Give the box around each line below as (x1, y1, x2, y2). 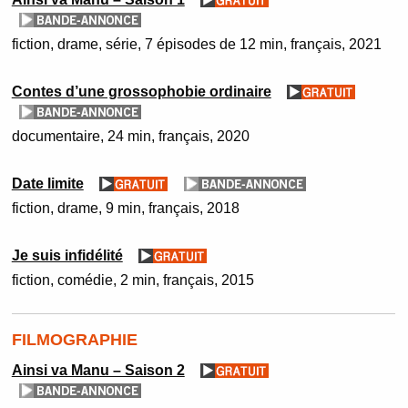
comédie (56, 271, 113, 288)
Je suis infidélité (11, 247, 123, 263)
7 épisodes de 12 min (144, 36, 283, 52)
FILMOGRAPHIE (11, 330, 138, 349)
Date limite (11, 175, 84, 191)
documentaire (11, 127, 100, 144)
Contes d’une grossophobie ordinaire (11, 83, 271, 99)
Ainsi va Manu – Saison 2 (11, 362, 185, 378)
